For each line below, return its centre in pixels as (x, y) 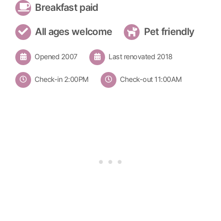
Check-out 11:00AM (150, 79)
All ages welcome (73, 32)
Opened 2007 (55, 57)
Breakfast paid (66, 7)
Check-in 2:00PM (61, 79)
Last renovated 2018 (140, 57)
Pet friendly (168, 32)
